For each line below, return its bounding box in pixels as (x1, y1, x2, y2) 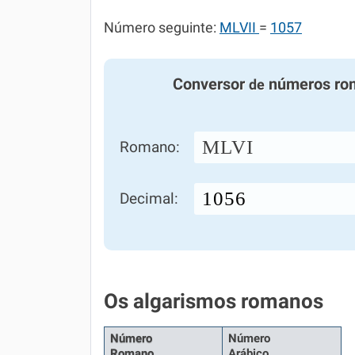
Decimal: (120, 189, 178, 208)
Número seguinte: (104, 20, 219, 36)
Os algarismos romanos (104, 289, 323, 313)
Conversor (172, 74, 249, 94)
